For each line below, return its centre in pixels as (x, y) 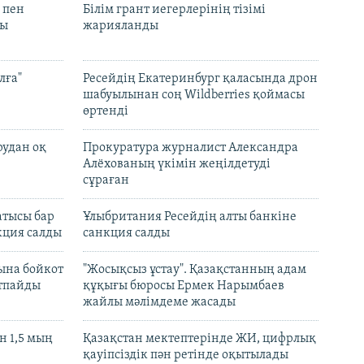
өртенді (106, 112)
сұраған (106, 181)
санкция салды (126, 234)
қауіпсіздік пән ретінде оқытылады (186, 355)
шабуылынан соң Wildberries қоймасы (194, 95)
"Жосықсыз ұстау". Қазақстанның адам (195, 270)
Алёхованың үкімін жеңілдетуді (177, 165)
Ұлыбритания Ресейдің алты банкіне (190, 217)
